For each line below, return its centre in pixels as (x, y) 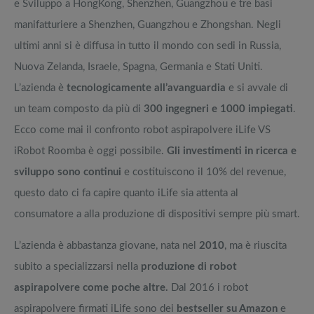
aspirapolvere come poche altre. (91, 288)
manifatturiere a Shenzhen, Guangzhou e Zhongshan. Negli (148, 25)
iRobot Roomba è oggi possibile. (90, 151)
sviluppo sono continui (68, 172)
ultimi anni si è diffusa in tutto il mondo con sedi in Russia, (148, 46)
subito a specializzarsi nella (77, 267)
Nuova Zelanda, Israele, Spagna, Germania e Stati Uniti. (138, 67)
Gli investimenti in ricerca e (232, 151)
